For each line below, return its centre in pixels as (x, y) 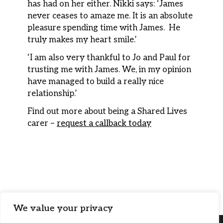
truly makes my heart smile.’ (82, 40)
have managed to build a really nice (96, 82)
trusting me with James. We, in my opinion (109, 70)
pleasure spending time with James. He (104, 28)
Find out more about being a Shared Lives (107, 112)
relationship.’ (52, 94)
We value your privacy (63, 208)
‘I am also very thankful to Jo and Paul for (109, 58)
